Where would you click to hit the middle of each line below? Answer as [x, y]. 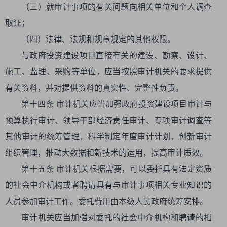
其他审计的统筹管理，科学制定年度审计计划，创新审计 [108, 137]
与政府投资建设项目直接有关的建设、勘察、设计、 [117, 55]
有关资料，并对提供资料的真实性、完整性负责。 [94, 88]
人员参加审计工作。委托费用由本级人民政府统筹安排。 [106, 201]
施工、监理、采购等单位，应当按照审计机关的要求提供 [108, 72]
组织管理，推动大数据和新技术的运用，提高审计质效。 [106, 153]
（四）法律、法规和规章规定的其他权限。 [98, 39]
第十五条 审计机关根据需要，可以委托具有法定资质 [117, 169]
